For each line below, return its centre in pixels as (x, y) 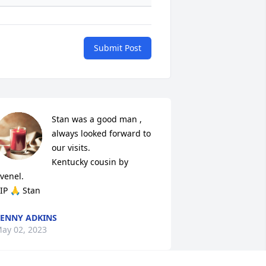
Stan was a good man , (96, 119)
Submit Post (118, 48)
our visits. (72, 148)
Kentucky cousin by (90, 162)
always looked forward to (101, 134)
